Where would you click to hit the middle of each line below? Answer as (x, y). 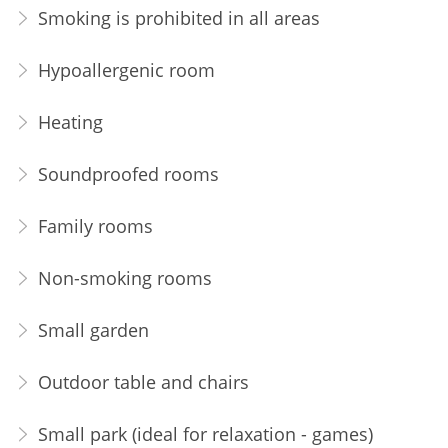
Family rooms (95, 226)
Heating (70, 122)
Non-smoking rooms (124, 278)
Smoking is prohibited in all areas (178, 18)
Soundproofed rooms (128, 174)
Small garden (93, 330)
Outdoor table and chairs (143, 382)
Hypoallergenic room (126, 70)
